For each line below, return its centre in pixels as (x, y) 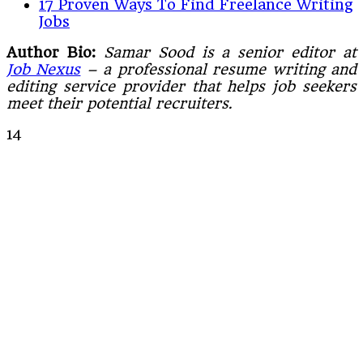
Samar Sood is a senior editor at (230, 52)
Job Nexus (44, 69)
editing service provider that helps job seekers (181, 86)
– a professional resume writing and (219, 69)
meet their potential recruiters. (119, 103)
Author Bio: (55, 52)
